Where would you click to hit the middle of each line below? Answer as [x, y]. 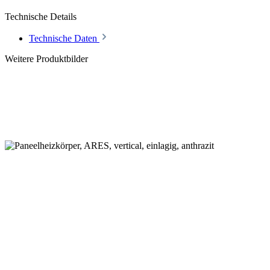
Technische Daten [64, 38]
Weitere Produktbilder [46, 59]
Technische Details [41, 17]
